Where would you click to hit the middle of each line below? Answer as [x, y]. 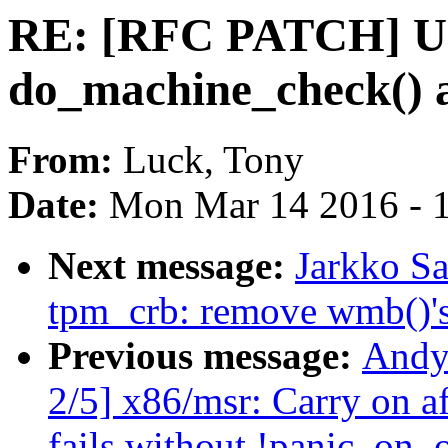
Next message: [171, 266]
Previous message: [205, 356]
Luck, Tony [213, 160]
